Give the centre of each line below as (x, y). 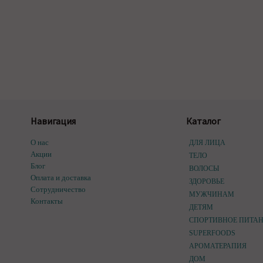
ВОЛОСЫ (204, 168)
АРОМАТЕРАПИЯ (218, 246)
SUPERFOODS (212, 233)
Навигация (53, 121)
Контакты (47, 201)
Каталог (203, 121)
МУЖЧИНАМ (211, 194)
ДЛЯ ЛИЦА (207, 143)
